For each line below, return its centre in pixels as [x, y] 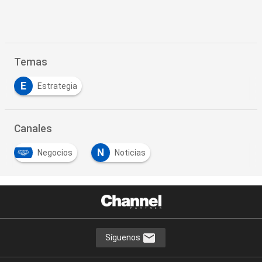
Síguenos [124, 237]
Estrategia [57, 86]
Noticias [130, 152]
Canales [33, 128]
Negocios [55, 152]
